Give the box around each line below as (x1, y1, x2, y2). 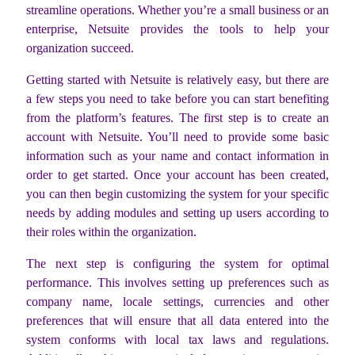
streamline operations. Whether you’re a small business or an (26, 2, 329, 17)
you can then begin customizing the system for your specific (26, 186, 329, 200)
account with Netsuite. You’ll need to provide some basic (26, 129, 329, 143)
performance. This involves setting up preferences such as (26, 275, 329, 289)
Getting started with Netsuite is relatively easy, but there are (26, 72, 329, 86)
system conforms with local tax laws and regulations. (26, 332, 329, 346)
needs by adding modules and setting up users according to (26, 205, 329, 219)
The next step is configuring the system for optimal (26, 256, 329, 270)
